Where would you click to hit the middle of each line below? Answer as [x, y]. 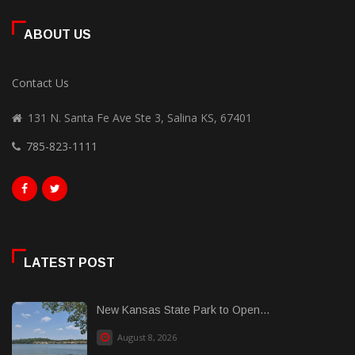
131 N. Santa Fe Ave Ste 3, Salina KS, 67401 [140, 117]
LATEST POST [69, 262]
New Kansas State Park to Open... [183, 309]
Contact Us [40, 82]
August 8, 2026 [146, 337]
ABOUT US [57, 34]
